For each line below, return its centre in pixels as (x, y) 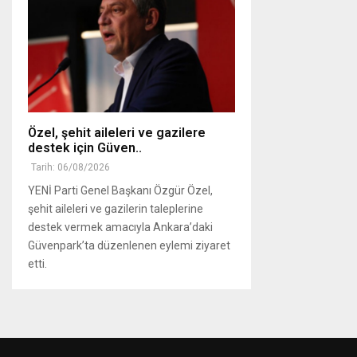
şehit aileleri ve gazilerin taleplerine (116, 208)
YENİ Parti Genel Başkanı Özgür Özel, (120, 190)
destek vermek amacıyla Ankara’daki (120, 227)
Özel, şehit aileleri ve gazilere (117, 132)
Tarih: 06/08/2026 (71, 167)
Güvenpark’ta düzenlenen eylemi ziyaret (129, 245)
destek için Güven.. (85, 147)
